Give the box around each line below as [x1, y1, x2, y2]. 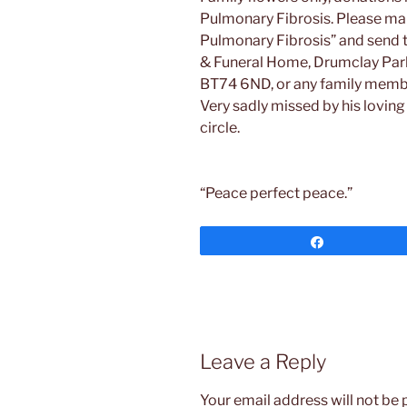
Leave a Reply [200, 349, 326, 373]
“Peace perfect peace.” [200, 184, 352, 202]
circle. [200, 118, 240, 136]
